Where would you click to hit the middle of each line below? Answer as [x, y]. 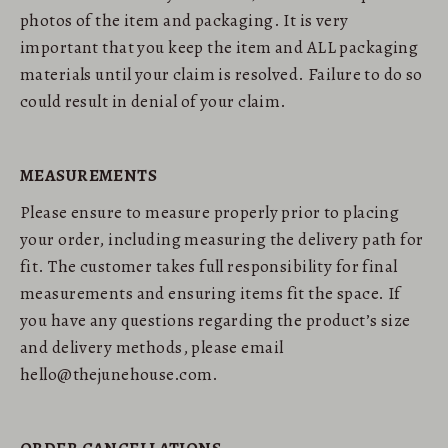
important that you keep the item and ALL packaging [219, 47]
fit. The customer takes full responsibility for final [209, 266]
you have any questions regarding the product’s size [215, 320]
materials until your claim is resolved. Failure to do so [221, 74]
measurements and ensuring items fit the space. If [210, 293]
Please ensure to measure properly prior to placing [210, 212]
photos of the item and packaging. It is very [184, 20]
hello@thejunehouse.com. [119, 374]
